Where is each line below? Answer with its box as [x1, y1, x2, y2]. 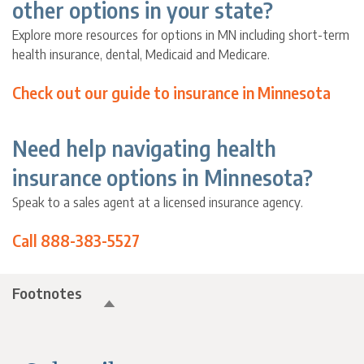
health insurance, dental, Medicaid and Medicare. [12, 46, 271, 63]
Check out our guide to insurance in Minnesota [12, 83, 331, 103]
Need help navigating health [12, 135, 277, 162]
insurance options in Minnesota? [12, 164, 314, 192]
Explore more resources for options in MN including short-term [12, 27, 350, 44]
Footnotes [12, 284, 83, 303]
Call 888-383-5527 [12, 231, 141, 251]
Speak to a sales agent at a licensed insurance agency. [12, 194, 304, 211]
